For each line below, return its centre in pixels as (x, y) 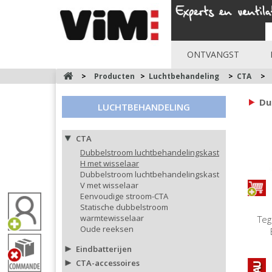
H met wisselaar (110, 163)
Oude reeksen (107, 229)
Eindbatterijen (104, 249)
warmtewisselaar (112, 218)
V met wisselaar (109, 185)
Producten (117, 76)
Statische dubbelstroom (124, 207)
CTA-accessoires (108, 263)
